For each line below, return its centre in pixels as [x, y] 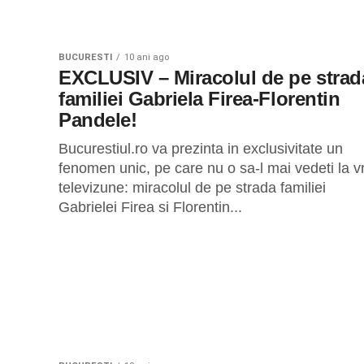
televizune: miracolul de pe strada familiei [192, 188]
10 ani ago [147, 57]
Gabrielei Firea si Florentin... [150, 207]
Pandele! [98, 120]
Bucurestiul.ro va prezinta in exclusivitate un [201, 149]
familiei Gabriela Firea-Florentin [199, 99]
